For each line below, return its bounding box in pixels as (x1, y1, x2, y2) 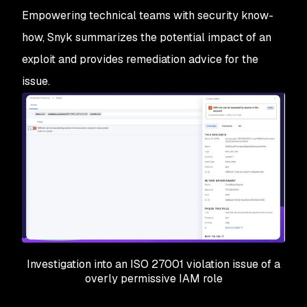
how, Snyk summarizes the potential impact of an (22, 29, 271, 45)
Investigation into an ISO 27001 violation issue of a (27, 256, 280, 271)
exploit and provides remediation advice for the (22, 51, 258, 66)
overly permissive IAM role (84, 271, 223, 286)
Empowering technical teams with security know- (22, 8, 273, 23)
